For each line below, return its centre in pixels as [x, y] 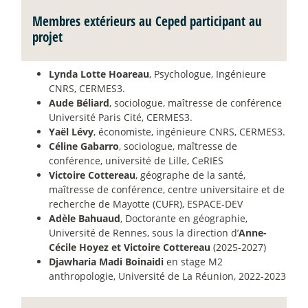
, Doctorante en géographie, [184, 219]
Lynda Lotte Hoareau [99, 74]
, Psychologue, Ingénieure [208, 74]
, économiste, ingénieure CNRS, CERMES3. [189, 132]
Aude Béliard [79, 103]
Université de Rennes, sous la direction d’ [144, 233]
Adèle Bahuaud [85, 219]
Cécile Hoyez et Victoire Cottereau [130, 247]
